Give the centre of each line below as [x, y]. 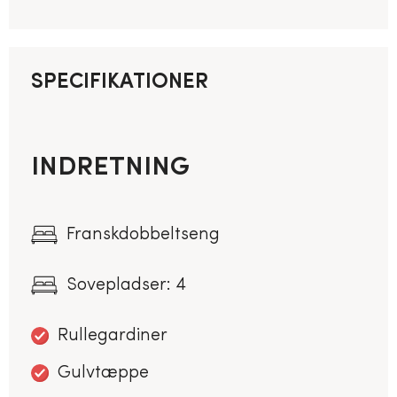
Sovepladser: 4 [126, 285]
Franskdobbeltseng [143, 234]
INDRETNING [110, 167]
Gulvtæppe [103, 373]
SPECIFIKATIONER [120, 82]
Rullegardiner [113, 335]
